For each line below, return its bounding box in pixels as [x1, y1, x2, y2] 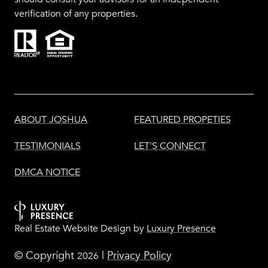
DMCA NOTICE [14, 166, 80, 179]
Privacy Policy [107, 249, 172, 263]
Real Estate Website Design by [14, 223, 147, 235]
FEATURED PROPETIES [134, 114, 231, 126]
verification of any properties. [14, 8, 138, 20]
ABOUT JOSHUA [14, 114, 87, 126]
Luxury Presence [147, 223, 216, 235]
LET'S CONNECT [134, 140, 206, 153]
